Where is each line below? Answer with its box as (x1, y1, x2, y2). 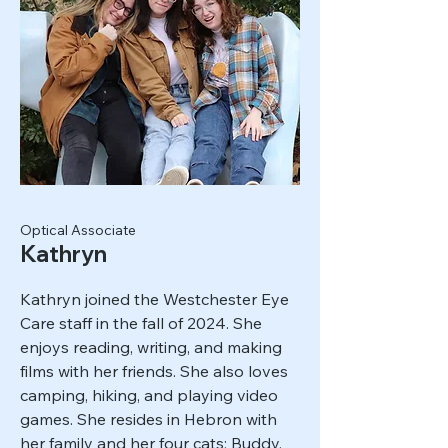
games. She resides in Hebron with (20, 409, 277, 429)
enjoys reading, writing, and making (20, 337, 282, 357)
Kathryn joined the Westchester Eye (20, 289, 289, 309)
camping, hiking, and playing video (20, 385, 278, 405)
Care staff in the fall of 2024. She (20, 313, 262, 333)
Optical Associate (20, 221, 136, 239)
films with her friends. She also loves (20, 361, 288, 381)
